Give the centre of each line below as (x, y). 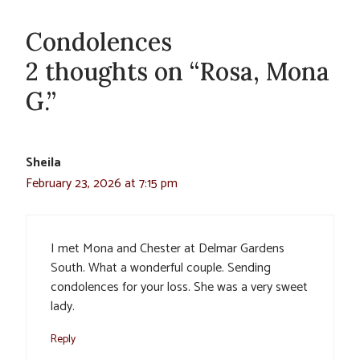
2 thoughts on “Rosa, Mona (178, 71)
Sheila (43, 162)
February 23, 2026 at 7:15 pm (102, 183)
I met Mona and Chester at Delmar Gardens (168, 248)
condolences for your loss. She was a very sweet (179, 287)
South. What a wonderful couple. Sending (161, 268)
